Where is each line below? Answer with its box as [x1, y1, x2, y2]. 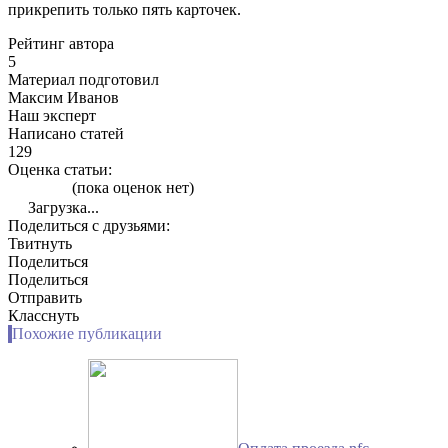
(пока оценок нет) [68, 179, 194, 197]
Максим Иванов [8, 89, 119, 107]
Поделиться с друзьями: [8, 217, 170, 235]
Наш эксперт [8, 107, 96, 125]
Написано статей [8, 125, 124, 143]
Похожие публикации [12, 325, 162, 343]
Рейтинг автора [8, 35, 114, 53]
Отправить [8, 289, 82, 307]
